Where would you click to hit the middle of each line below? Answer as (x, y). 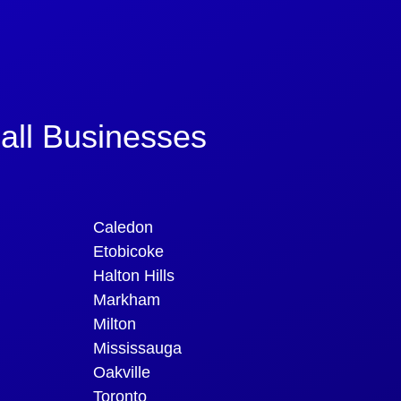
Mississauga (137, 348)
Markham (127, 299)
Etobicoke (128, 251)
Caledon (123, 227)
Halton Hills (134, 275)
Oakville (122, 372)
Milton (115, 324)
